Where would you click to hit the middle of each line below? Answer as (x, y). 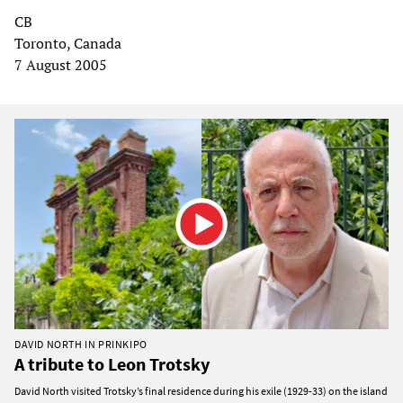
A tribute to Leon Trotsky (112, 364)
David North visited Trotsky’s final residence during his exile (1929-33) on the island (201, 391)
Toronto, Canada (68, 44)
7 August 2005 (61, 65)
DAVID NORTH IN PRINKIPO (81, 345)
